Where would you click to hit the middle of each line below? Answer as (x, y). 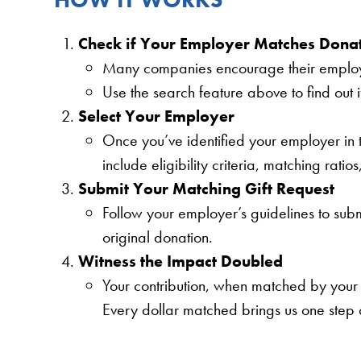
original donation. (158, 237)
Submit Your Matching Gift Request (207, 188)
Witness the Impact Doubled (181, 261)
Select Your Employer (157, 116)
